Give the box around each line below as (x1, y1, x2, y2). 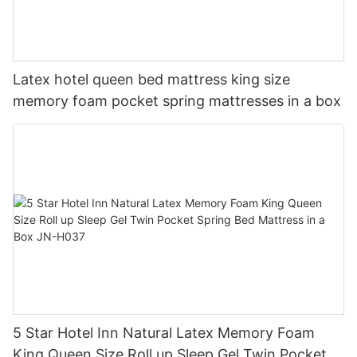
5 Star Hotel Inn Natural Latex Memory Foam (13, 324, 315, 342)
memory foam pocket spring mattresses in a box (13, 92, 341, 109)
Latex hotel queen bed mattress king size (13, 70, 290, 88)
